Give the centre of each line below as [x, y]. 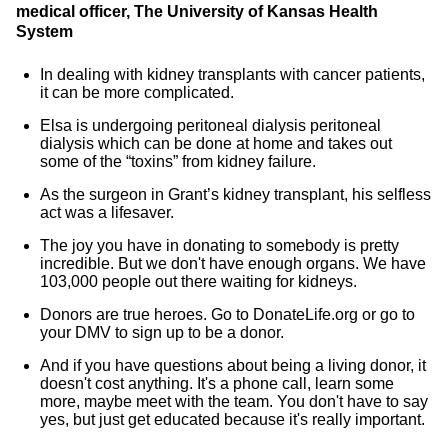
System [44, 31]
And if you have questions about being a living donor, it [233, 365]
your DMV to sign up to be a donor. [162, 332]
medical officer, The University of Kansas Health [197, 11]
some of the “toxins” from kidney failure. [178, 161]
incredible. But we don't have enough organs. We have [233, 263]
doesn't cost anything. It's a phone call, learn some [217, 383]
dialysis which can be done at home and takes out [216, 143]
